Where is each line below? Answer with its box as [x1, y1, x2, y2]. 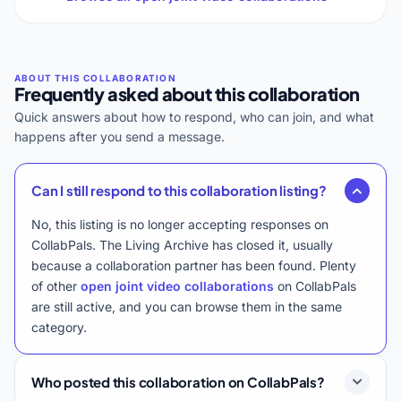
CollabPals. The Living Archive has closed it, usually [31, 236, 333, 252]
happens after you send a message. [14, 128, 225, 144]
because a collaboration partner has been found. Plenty [31, 257, 356, 273]
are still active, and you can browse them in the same [31, 298, 342, 314]
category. [31, 319, 87, 335]
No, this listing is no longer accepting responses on [31, 216, 328, 232]
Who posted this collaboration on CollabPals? [31, 373, 325, 391]
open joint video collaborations [81, 277, 274, 294]
